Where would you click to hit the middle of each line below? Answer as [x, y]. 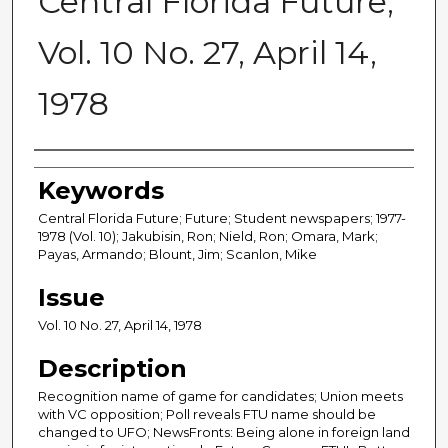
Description [112, 369]
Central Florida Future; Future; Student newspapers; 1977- [222, 218]
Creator [82, 172]
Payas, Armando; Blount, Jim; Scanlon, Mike [177, 254]
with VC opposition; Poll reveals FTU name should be [207, 414]
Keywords [101, 191]
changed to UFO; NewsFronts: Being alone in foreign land [224, 432]
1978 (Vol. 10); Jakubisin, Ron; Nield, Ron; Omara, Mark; [208, 236]
